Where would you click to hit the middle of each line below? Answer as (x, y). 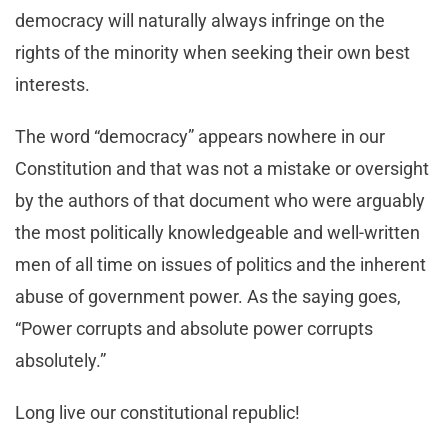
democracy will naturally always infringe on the (200, 21)
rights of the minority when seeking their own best (212, 53)
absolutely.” (62, 361)
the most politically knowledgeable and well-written (217, 233)
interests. (54, 85)
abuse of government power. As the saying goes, (208, 297)
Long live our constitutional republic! (159, 413)
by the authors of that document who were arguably (220, 201)
